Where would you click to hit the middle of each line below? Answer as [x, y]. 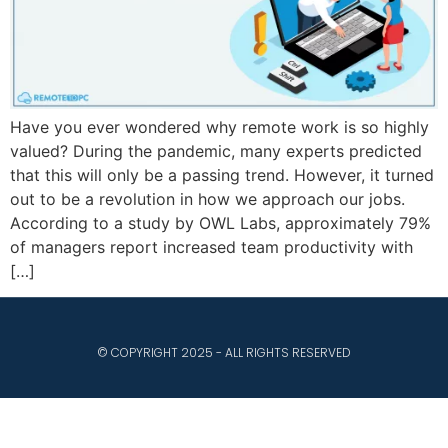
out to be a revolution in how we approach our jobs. [210, 198]
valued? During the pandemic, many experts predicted [216, 150]
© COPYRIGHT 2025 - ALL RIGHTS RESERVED [224, 353]
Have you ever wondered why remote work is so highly [219, 126]
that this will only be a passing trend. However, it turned [222, 174]
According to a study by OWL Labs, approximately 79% [220, 222]
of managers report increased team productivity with [211, 246]
